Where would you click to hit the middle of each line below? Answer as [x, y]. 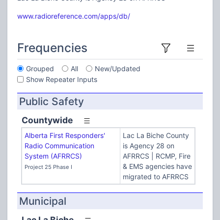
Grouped [40, 69]
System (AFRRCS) [53, 156]
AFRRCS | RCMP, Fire [156, 156]
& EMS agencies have [157, 166]
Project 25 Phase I [48, 167]
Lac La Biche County [156, 135]
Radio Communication [59, 146]
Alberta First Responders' [65, 135]
